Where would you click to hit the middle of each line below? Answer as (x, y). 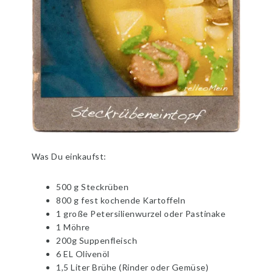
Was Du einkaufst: (69, 157)
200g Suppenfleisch (97, 241)
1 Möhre (73, 227)
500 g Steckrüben (93, 187)
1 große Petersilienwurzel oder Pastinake (141, 214)
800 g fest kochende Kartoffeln (121, 200)
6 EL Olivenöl (83, 254)
